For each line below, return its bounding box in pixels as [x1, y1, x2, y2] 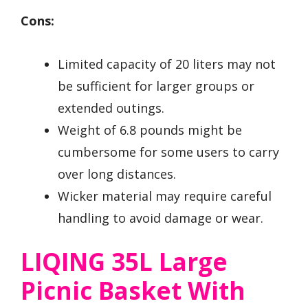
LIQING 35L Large [21, 245, 228, 278]
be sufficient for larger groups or [58, 77, 254, 94]
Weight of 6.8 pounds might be [58, 121, 242, 138]
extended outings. [58, 99, 164, 116]
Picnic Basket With [21, 274, 245, 307]
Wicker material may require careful [58, 187, 272, 204]
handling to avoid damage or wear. [58, 209, 263, 226]
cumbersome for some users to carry [58, 143, 279, 160]
